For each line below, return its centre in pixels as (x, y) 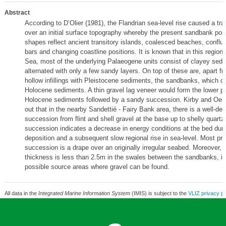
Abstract (17, 13)
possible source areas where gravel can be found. (97, 167)
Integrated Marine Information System (84, 193)
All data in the (21, 193)
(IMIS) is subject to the (159, 193)
